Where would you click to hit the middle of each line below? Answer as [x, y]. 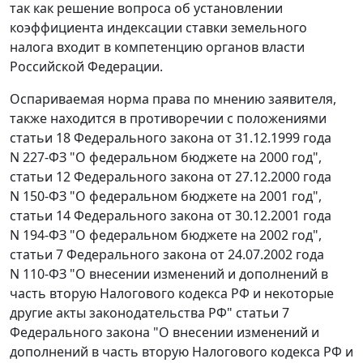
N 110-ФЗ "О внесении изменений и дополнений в [169, 274]
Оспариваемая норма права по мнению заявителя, [173, 99]
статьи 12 [40, 177]
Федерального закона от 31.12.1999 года [201, 138]
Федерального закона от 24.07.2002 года [194, 255]
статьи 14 [40, 216]
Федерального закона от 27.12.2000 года [201, 177]
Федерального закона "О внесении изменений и [164, 333]
